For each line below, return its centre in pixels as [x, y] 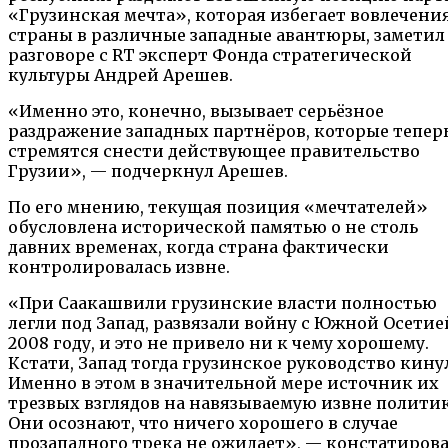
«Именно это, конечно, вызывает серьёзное [196, 111]
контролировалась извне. [119, 267]
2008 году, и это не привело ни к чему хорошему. [218, 343]
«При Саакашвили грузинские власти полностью [222, 303]
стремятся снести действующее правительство [214, 151]
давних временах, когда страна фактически [198, 247]
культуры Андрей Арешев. [120, 75]
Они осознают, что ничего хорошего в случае [203, 423]
